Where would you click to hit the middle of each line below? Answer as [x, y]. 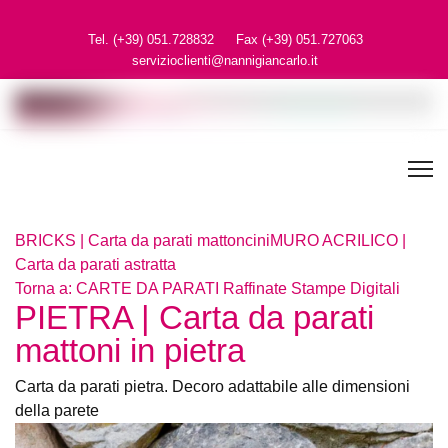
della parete [56, 410]
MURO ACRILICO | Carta [346, 240]
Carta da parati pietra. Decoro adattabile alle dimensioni [210, 386]
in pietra [68, 350]
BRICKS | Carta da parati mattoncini [139, 240]
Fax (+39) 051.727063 [294, 39]
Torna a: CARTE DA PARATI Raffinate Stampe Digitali [197, 288]
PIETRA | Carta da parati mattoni [222, 317]
